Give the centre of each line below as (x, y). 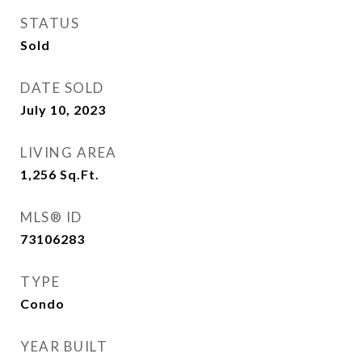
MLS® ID (51, 217)
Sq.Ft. (80, 174)
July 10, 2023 (63, 109)
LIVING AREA (69, 152)
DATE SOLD (62, 88)
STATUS (50, 23)
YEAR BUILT (64, 346)
